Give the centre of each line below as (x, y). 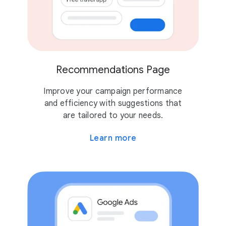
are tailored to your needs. (113, 116)
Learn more (113, 138)
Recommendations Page (113, 70)
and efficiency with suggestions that (113, 104)
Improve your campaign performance (113, 92)
